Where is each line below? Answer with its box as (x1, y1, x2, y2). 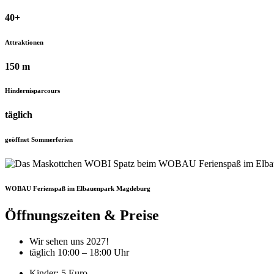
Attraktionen (5, 38, 43, 46)
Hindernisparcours (5, 87, 60, 95)
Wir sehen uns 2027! (29, 236, 109, 247)
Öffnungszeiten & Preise (5, 207, 159, 224)
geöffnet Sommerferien (5, 136, 73, 144)
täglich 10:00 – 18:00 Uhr (29, 247, 129, 258)
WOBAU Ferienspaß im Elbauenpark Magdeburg (5, 185, 150, 193)
